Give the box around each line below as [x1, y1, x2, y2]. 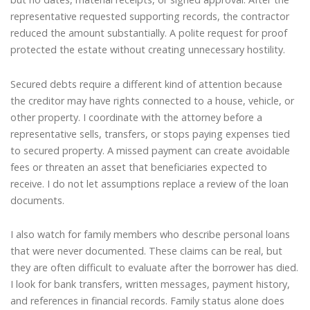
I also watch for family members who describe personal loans [10, 228, 290, 241]
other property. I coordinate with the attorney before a [10, 110, 262, 124]
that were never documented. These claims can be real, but [10, 244, 282, 258]
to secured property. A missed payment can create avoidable [10, 143, 290, 157]
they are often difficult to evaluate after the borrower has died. [10, 261, 298, 275]
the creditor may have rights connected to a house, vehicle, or [10, 93, 294, 107]
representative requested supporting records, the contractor [10, 10, 289, 24]
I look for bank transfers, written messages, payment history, [10, 277, 290, 291]
